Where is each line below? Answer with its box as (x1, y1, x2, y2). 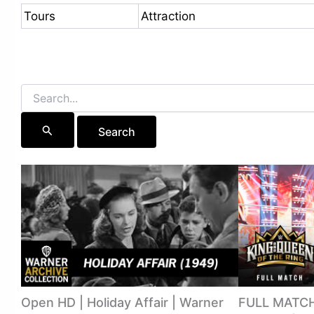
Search (20, 84, 53, 97)
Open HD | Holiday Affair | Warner (21, 295, 224, 310)
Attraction (141, 8, 196, 23)
